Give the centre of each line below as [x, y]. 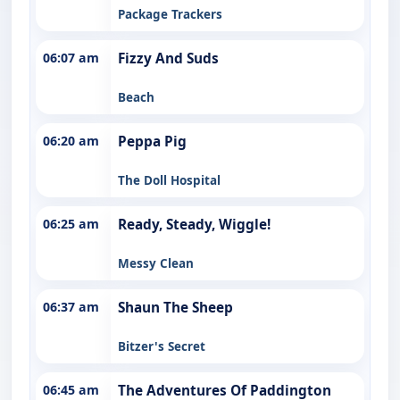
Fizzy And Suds [168, 58]
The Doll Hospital [169, 180]
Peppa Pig [152, 141]
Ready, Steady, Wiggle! [194, 224]
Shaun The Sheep [175, 307]
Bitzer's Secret [162, 346]
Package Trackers [170, 14]
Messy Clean [156, 263]
